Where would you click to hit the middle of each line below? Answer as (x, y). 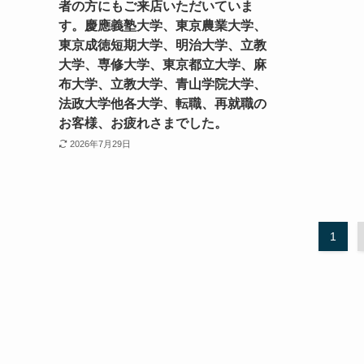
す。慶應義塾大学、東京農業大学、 (162, 26)
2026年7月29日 (100, 143)
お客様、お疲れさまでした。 (143, 123)
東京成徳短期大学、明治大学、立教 (162, 45)
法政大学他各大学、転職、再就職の (162, 104)
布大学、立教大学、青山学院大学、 (162, 84)
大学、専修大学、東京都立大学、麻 (162, 65)
